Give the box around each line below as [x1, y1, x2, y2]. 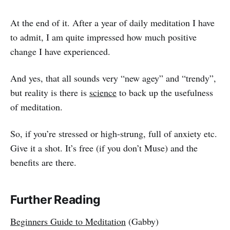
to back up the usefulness [117, 86, 213, 99]
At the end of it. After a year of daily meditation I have [10, 16, 215, 29]
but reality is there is [10, 86, 89, 99]
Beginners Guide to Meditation [10, 215, 126, 228]
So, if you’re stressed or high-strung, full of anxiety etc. [10, 127, 217, 140]
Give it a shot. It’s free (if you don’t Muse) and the [10, 142, 198, 155]
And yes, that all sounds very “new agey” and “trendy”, [10, 72, 216, 85]
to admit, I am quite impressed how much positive [10, 31, 197, 44]
